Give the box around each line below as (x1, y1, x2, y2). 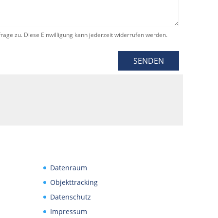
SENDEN (133, 55, 164, 67)
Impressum (50, 206, 88, 216)
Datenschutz (50, 192, 91, 201)
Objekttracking (50, 177, 98, 187)
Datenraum (50, 163, 88, 172)
